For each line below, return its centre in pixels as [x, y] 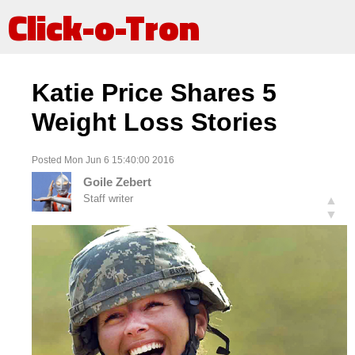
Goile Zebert [117, 182]
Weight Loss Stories [155, 122]
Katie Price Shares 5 [154, 93]
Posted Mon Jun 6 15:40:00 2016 [103, 160]
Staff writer [108, 199]
